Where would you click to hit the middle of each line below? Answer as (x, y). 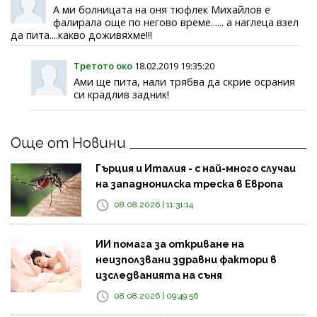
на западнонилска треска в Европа (189, 184)
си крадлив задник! (122, 94)
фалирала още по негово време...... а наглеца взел (176, 22)
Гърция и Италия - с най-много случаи (196, 168)
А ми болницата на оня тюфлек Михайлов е (162, 9)
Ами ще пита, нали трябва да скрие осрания (185, 81)
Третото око (103, 65)
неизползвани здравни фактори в (186, 259)
